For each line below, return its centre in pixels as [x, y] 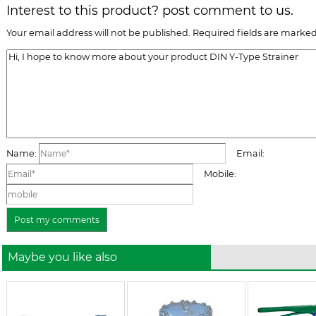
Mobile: [215, 174]
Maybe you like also [60, 257]
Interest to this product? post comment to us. [150, 10]
